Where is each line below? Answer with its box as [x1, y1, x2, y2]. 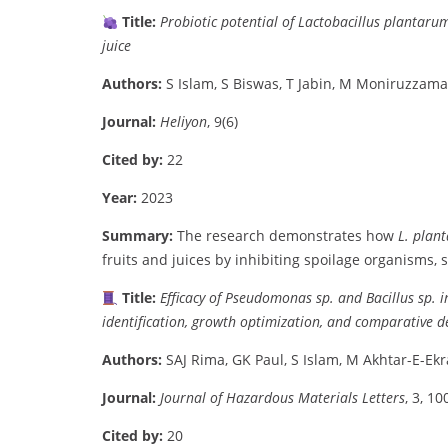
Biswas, [233, 74, 286, 94]
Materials [298, 388, 362, 408]
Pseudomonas [224, 288, 316, 308]
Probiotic [159, 12, 221, 32]
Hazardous [226, 388, 298, 408]
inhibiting [235, 250, 304, 270]
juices [172, 250, 215, 270]
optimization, [240, 312, 327, 332]
